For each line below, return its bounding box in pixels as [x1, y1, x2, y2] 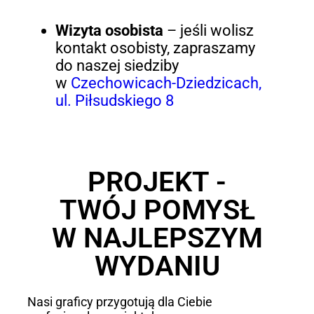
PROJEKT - [88, 165, 226, 198]
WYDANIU [94, 249, 220, 282]
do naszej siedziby [55, 57, 179, 75]
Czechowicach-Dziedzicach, [70, 74, 261, 93]
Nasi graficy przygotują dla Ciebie [27, 294, 212, 309]
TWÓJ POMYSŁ [59, 193, 255, 226]
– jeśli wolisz [163, 22, 254, 40]
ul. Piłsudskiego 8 [55, 92, 174, 110]
